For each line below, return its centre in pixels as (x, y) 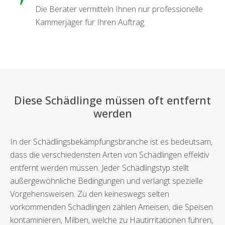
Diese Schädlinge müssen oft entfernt (113, 100)
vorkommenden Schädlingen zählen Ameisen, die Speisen (111, 207)
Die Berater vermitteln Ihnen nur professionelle (119, 9)
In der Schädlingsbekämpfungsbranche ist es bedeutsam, (111, 142)
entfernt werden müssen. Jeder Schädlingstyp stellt (99, 168)
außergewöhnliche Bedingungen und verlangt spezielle (106, 181)
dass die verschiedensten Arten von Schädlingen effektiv (109, 155)
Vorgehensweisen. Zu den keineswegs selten (90, 194)
